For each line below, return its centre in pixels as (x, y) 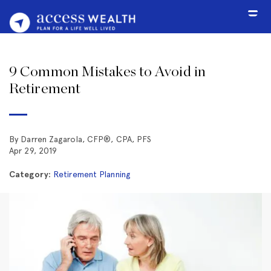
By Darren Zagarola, (48, 139)
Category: (30, 175)
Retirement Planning (92, 175)
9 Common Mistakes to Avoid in (107, 72)
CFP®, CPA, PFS (119, 139)
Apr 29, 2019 (33, 151)
